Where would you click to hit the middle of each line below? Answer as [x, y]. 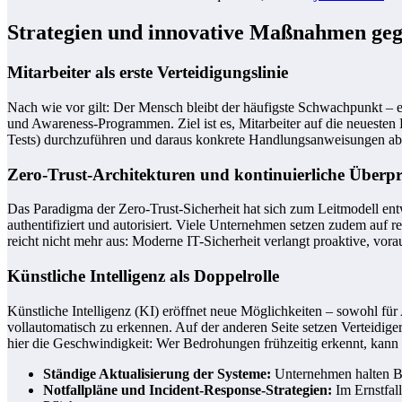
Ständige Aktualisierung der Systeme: [157, 373]
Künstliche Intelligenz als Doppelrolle [143, 276]
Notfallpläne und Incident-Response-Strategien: [188, 389]
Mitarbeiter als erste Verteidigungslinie [148, 73]
